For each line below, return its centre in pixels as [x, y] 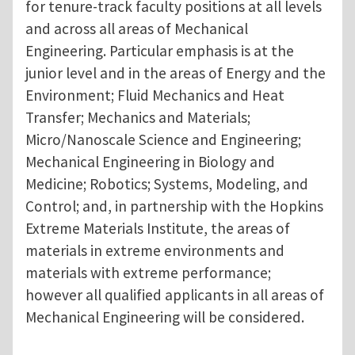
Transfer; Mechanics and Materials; [138, 118]
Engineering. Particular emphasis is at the [160, 51]
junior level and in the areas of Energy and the [176, 73]
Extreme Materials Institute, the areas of [158, 229]
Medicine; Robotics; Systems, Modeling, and [167, 184]
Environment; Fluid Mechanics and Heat [155, 95]
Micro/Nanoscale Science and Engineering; [163, 140]
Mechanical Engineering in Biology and [150, 162]
